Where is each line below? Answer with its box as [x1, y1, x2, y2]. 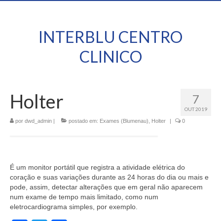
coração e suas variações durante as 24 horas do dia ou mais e [10, 173, 209, 181]
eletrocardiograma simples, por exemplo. [10, 203, 138, 211]
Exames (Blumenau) [100, 118, 148, 124]
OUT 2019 [184, 106, 207, 112]
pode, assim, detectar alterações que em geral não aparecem [10, 183, 203, 191]
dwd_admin [25, 118, 52, 124]
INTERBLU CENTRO [38, 27, 183, 46]
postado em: [67, 118, 100, 124]
